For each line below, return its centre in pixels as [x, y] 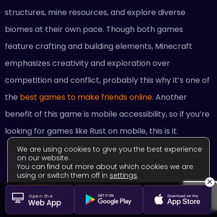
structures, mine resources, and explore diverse [95, 13]
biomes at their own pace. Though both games [94, 30]
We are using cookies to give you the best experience [109, 149]
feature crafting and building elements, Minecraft [99, 46]
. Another [170, 97]
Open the [41, 196]
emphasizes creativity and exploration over [87, 63]
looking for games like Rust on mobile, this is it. [93, 131]
